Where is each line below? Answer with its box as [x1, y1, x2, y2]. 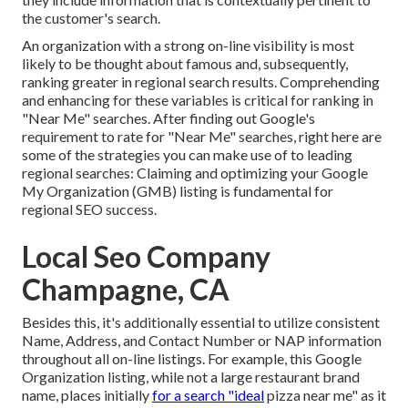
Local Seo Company [22, 239, 270, 275]
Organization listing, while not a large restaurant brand [22, 368, 360, 386]
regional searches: [22, 164, 137, 182]
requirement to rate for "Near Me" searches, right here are [22, 127, 382, 146]
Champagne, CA [22, 271, 229, 308]
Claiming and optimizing [137, 164, 288, 182]
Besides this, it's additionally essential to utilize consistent [22, 313, 380, 331]
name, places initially [22, 386, 152, 404]
